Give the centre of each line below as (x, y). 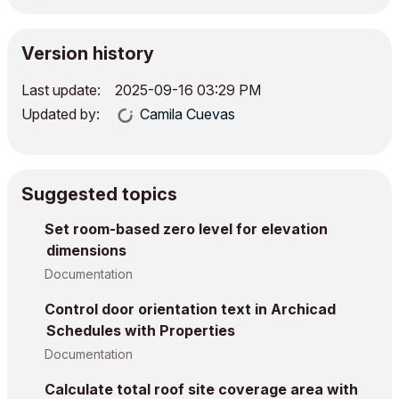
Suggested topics (99, 194)
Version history (88, 53)
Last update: (61, 90)
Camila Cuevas (187, 114)
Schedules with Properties (141, 330)
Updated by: (61, 114)
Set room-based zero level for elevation (186, 228)
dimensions (86, 250)
